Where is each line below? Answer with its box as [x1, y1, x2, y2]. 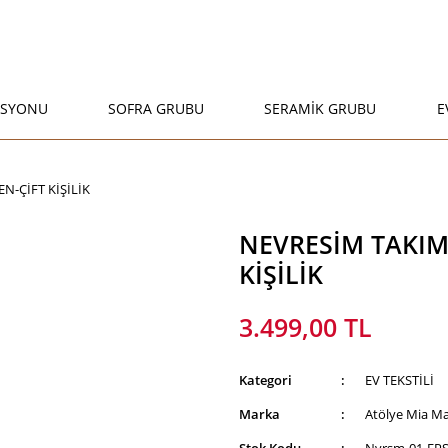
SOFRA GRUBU [108, 99, 205, 118]
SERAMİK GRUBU [264, 99, 377, 118]
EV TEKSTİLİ [365, 371, 434, 389]
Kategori [239, 371, 292, 389]
